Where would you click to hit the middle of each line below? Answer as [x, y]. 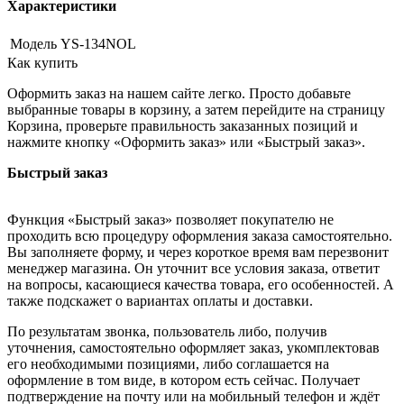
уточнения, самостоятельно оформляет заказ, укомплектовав [193, 348]
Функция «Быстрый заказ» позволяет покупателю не [170, 220]
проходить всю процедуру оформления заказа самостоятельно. [200, 236]
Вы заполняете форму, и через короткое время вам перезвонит [198, 252]
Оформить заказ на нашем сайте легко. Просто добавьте [179, 94]
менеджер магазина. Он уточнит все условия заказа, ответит [193, 269]
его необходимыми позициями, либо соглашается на [168, 364]
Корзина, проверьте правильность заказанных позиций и [183, 126]
